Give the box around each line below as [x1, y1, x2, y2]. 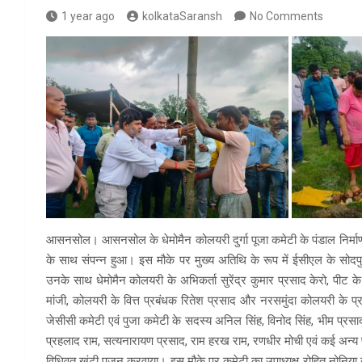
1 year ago [61, 10, 115, 23]
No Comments [250, 10, 323, 23]
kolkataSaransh [142, 10, 222, 23]
